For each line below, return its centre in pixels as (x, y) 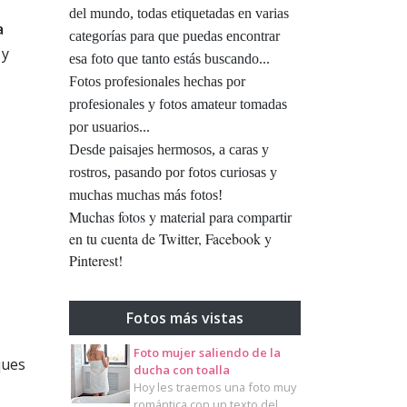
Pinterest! (96, 261)
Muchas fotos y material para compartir (180, 217)
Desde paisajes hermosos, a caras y (169, 150)
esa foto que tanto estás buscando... (169, 59)
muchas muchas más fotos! (146, 195)
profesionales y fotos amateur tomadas (178, 104)
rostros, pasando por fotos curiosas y (173, 173)
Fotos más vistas (185, 318)
